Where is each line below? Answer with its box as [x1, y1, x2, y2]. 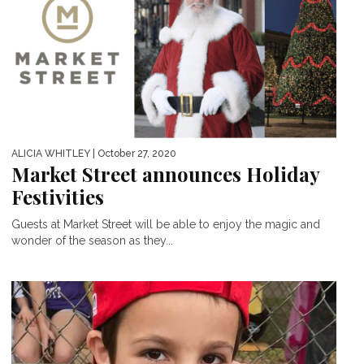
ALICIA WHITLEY [11, 147, 90, 159]
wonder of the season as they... [11, 233, 173, 247]
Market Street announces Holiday [11, 160, 319, 187]
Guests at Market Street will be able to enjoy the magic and [11, 217, 320, 231]
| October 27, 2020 [90, 147, 176, 159]
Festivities [11, 183, 104, 210]
